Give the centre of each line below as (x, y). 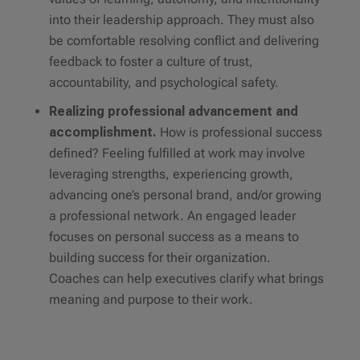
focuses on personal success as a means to (174, 237)
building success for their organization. (160, 258)
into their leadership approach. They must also (181, 20)
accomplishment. (102, 133)
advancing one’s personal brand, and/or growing (185, 195)
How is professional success (239, 133)
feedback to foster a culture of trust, (151, 62)
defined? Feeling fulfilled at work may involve (177, 153)
